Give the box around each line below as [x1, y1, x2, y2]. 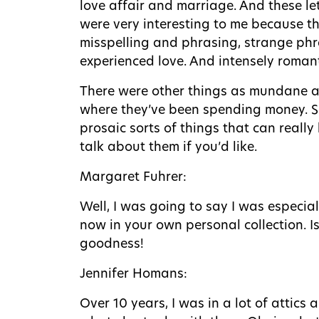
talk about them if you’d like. [80, 141, 257, 154]
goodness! [80, 238, 144, 251]
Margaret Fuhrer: [80, 171, 187, 184]
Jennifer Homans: [80, 268, 187, 281]
